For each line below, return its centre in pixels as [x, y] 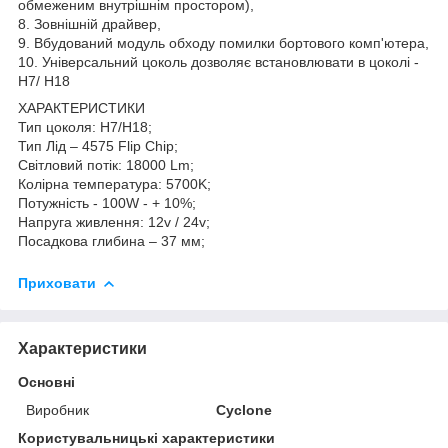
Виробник [57, 409]
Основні [46, 381]
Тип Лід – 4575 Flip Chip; [98, 145]
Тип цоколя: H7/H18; [85, 126]
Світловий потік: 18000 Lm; [106, 164]
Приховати [57, 282]
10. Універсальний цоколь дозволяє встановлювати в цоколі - [218, 61]
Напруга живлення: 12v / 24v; [114, 221]
